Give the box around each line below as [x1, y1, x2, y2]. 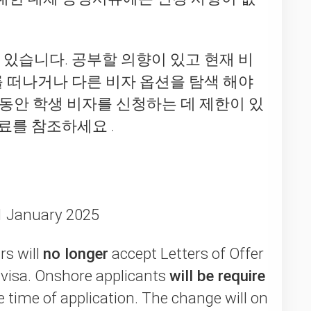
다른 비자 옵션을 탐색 [72, 72, 219, 91]
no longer [43, 244, 108, 263]
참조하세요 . [28, 117, 118, 135]
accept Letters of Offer [108, 244, 264, 263]
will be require [169, 267, 265, 285]
